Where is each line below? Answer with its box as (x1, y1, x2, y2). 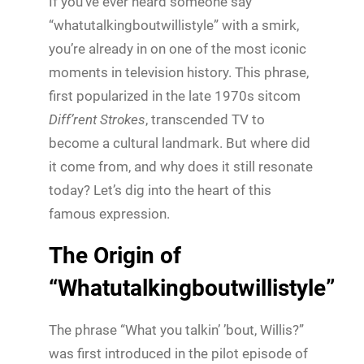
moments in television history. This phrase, (49, 63, 309, 80)
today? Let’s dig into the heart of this (49, 181, 271, 198)
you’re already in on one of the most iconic (49, 40, 306, 57)
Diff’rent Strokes (49, 110, 145, 128)
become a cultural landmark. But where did (49, 134, 310, 151)
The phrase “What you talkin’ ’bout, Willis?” (49, 321, 304, 338)
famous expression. (49, 205, 170, 222)
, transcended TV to (145, 110, 265, 128)
